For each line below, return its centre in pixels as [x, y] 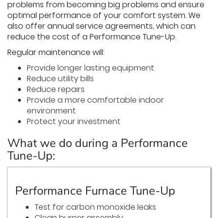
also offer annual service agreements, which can [101, 26]
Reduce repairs [56, 90]
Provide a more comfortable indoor [95, 100]
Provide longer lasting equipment [91, 68]
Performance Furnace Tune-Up [95, 191]
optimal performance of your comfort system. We [104, 16]
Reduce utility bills [60, 79]
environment [51, 111]
